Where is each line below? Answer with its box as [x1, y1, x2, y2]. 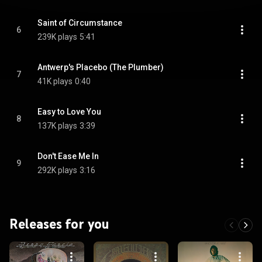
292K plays [37, 166, 77, 175]
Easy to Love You [37, 107, 101, 116]
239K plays [37, 32, 77, 42]
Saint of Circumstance [37, 18, 122, 27]
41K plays [37, 77, 73, 86]
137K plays [37, 121, 77, 130]
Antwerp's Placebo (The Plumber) [37, 63, 164, 72]
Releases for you [9, 215, 109, 232]
